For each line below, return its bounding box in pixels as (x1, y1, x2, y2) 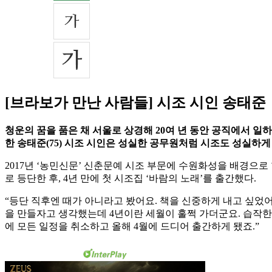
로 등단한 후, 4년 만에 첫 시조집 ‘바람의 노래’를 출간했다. (5, 173, 256, 184)
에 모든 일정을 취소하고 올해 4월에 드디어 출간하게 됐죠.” (5, 221, 259, 232)
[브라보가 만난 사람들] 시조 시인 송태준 (5, 95, 266, 111)
